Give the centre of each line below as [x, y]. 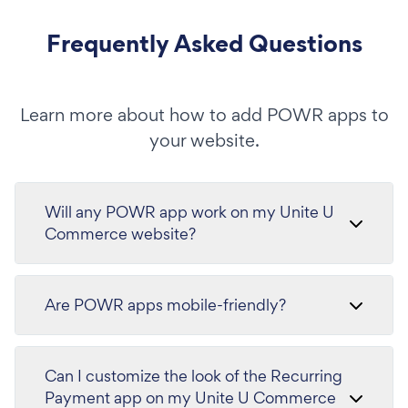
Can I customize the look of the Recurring [194, 375]
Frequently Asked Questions [204, 43]
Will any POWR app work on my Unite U [189, 211]
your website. [204, 140]
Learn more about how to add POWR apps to [204, 114]
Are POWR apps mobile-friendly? [165, 304]
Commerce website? [120, 233]
